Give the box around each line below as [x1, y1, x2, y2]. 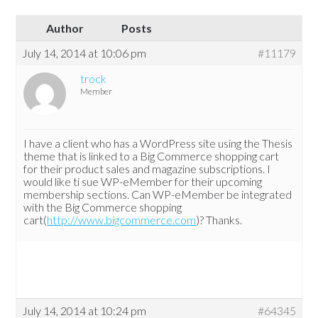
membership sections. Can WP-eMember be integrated [23, 187, 292, 202]
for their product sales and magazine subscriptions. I [23, 162, 271, 176]
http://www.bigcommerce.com [47, 213, 197, 227]
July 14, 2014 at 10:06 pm [22, 46, 147, 60]
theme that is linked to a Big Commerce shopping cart [23, 149, 280, 163]
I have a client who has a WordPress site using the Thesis [23, 136, 293, 150]
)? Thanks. [196, 213, 243, 227]
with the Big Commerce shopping [23, 200, 182, 214]
